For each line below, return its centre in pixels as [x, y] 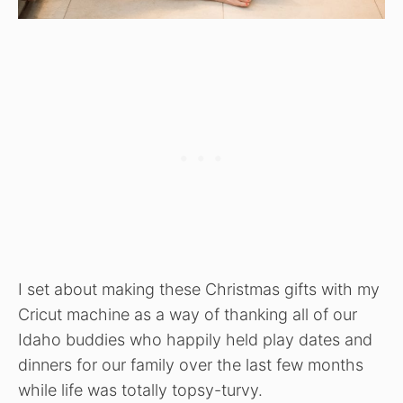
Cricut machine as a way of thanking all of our [188, 314]
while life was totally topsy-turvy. [140, 390]
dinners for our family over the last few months [191, 364]
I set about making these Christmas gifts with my [199, 289]
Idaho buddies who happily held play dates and [195, 339]
